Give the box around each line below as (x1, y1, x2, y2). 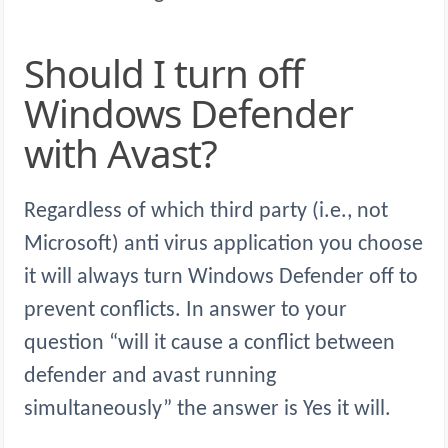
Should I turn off (24, 47, 44, 100)
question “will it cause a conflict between (24, 332, 395, 356)
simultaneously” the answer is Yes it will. (24, 398, 391, 422)
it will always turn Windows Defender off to (24, 266, 418, 290)
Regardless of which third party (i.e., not (24, 200, 388, 224)
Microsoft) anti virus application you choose (24, 233, 423, 257)
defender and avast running (24, 365, 276, 389)
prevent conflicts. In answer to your (24, 299, 347, 323)
